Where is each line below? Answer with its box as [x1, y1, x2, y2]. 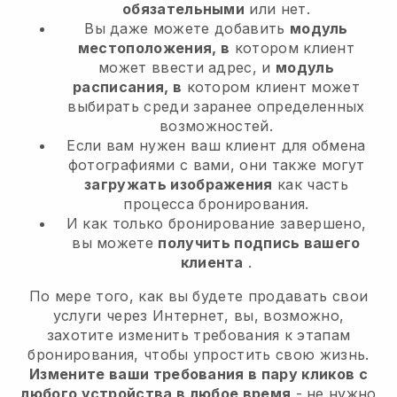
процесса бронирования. [123, 195, 309, 214]
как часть [272, 175, 348, 194]
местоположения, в [77, 39, 230, 58]
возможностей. [159, 117, 274, 136]
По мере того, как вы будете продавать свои [28, 287, 369, 306]
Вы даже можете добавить [84, 19, 290, 38]
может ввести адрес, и [98, 58, 276, 77]
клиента [180, 253, 244, 272]
